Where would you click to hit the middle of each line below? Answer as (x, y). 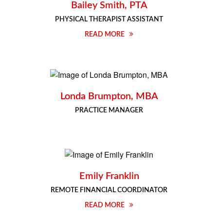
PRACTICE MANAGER (109, 111)
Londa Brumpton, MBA (109, 97)
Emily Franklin (109, 176)
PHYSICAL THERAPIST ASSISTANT (109, 19)
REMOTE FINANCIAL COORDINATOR (109, 191)
